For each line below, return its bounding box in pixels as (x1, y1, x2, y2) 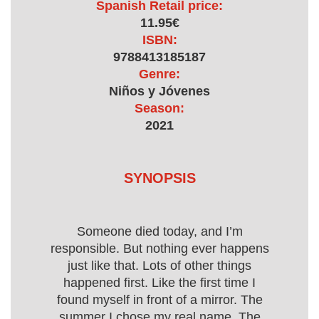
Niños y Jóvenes (109, 84, 210, 98)
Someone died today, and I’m (76, 224, 243, 239)
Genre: (139, 67, 180, 81)
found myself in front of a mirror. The (56, 293, 263, 307)
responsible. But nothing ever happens (50, 241, 269, 256)
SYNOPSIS (123, 170, 196, 186)
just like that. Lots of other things (68, 258, 251, 273)
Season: (135, 101, 184, 115)
